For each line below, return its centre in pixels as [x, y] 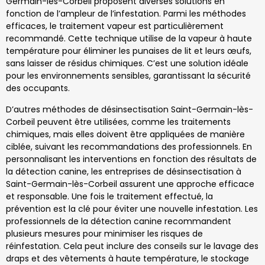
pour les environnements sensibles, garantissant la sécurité [128, 76]
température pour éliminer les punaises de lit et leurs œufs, [129, 51]
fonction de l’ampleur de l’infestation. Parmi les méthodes [126, 14]
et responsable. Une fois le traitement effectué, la [109, 196]
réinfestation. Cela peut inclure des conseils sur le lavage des [132, 246]
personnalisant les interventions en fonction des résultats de [131, 159]
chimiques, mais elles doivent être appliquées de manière [125, 134]
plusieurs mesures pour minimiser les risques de [104, 233]
